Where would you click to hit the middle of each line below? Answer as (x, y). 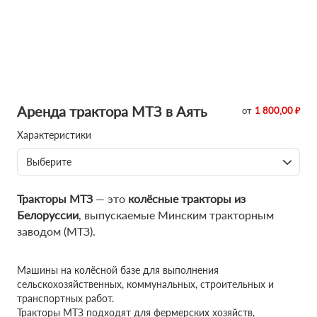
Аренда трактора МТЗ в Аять (112, 111)
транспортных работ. (67, 298)
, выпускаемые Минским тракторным (176, 215)
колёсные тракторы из (187, 198)
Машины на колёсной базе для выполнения (118, 270)
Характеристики (54, 135)
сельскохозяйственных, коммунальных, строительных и (145, 284)
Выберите (49, 162)
